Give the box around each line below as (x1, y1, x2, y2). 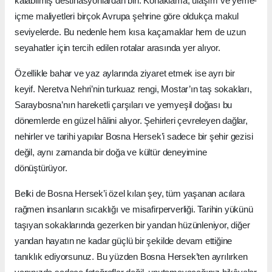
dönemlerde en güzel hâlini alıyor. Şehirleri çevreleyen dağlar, (15, 115, 248, 126)
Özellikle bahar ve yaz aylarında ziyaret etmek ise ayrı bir (15, 68, 235, 79)
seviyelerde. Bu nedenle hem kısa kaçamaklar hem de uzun (15, 27, 246, 38)
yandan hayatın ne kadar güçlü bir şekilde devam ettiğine (15, 236, 233, 246)
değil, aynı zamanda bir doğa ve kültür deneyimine (15, 147, 207, 158)
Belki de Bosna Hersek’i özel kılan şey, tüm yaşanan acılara (15, 188, 245, 199)
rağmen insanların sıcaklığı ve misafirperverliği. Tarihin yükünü (15, 204, 253, 215)
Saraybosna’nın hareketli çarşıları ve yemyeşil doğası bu (15, 100, 233, 110)
